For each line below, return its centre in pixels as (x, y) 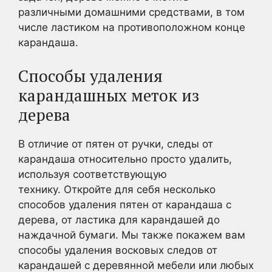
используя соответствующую (93, 174)
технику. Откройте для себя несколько (117, 189)
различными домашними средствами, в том (131, 12)
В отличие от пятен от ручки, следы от (116, 144)
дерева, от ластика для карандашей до (119, 219)
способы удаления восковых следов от (118, 250)
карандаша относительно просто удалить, (125, 159)
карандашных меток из (109, 95)
